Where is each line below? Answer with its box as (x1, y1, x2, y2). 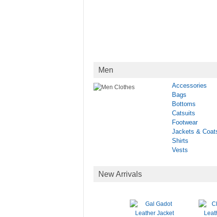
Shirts (172, 137, 188, 144)
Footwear (172, 119, 198, 126)
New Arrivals (98, 170, 142, 178)
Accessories (172, 82, 207, 89)
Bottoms (172, 100, 196, 108)
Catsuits (172, 109, 195, 117)
